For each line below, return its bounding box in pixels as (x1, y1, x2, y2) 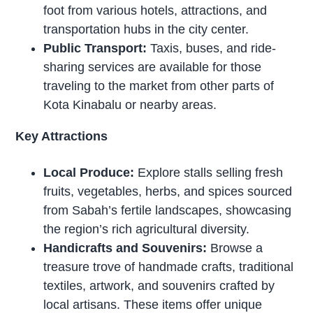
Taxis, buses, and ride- (147, 41, 277, 56)
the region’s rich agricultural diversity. (43, 221, 250, 236)
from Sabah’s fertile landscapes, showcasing (43, 203, 292, 217)
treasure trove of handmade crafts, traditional (43, 259, 294, 274)
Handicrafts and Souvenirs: (43, 240, 208, 255)
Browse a (207, 240, 263, 255)
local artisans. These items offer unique (43, 297, 263, 312)
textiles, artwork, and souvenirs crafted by (43, 278, 275, 293)
